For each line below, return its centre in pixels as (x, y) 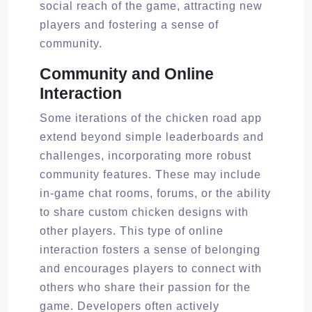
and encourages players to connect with (151, 268)
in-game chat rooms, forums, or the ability (155, 193)
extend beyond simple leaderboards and (152, 136)
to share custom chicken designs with (144, 212)
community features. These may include (150, 174)
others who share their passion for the (145, 287)
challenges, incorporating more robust (146, 155)
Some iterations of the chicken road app (151, 118)
